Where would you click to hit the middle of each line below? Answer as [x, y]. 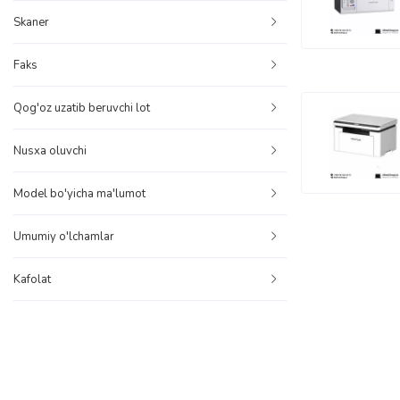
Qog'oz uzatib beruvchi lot [82, 108]
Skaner [31, 22]
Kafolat [32, 279]
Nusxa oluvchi [50, 150]
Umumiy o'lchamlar [64, 236]
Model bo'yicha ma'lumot [79, 193]
